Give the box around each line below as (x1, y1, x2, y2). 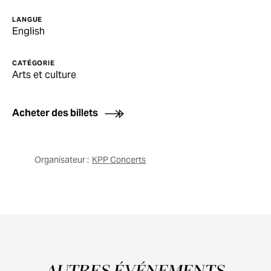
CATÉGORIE (12, 59, 55, 67)
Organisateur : (34, 154, 90, 165)
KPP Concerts (92, 154, 146, 165)
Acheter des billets (12, 106, 98, 119)
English (12, 25, 45, 38)
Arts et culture (12, 68, 76, 81)
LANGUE (12, 15, 43, 24)
